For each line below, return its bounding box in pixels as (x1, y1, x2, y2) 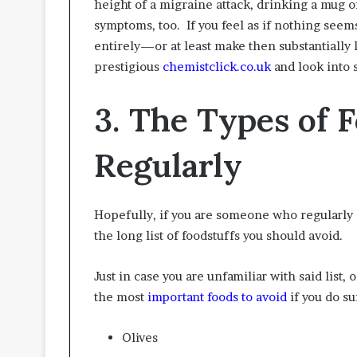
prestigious (94, 59, 163, 75)
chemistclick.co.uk (163, 59, 271, 75)
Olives (122, 329, 158, 345)
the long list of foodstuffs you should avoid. (94, 227, 343, 243)
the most (94, 288, 147, 304)
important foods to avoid (147, 288, 287, 304)
